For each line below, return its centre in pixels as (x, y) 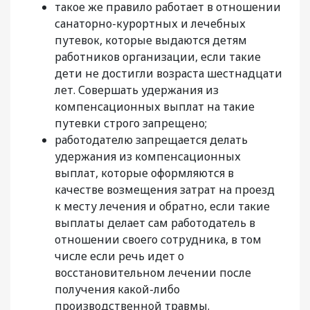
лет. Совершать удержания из (137, 90)
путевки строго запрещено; (131, 124)
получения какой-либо (117, 290)
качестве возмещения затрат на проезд (165, 190)
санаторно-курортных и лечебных (150, 24)
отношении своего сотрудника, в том (158, 240)
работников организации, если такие (158, 57)
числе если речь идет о (119, 256)
